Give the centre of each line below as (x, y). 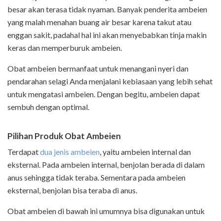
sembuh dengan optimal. (48, 107)
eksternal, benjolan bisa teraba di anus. (72, 190)
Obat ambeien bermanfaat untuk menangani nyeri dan (98, 69)
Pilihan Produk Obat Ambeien (64, 136)
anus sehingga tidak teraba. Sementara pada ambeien (96, 178)
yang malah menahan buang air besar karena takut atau (99, 22)
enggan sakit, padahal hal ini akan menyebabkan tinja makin (107, 35)
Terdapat (24, 152)
